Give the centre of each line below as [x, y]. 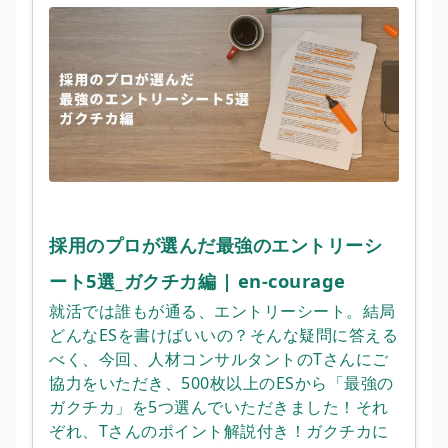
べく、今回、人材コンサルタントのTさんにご [219, 358]
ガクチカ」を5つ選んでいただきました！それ [219, 406]
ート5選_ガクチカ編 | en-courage [197, 280]
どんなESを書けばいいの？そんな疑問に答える [223, 334]
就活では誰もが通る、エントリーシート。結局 [222, 310]
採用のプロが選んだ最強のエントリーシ [215, 244]
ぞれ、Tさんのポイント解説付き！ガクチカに [219, 430]
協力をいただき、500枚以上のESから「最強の [221, 382]
